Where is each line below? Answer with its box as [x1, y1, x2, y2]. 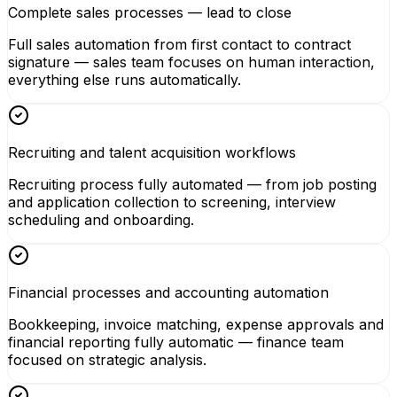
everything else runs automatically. [8, 70, 241, 89]
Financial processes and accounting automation [8, 283, 329, 301]
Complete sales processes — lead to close [8, 3, 292, 21]
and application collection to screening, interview [8, 192, 336, 211]
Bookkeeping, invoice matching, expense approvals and [8, 315, 384, 333]
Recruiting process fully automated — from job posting [8, 175, 377, 193]
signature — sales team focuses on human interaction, [8, 52, 375, 71]
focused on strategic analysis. [8, 350, 206, 369]
